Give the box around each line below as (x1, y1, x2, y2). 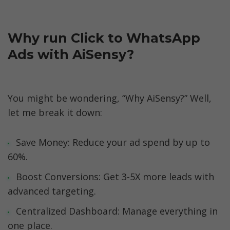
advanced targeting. (8, 185, 96, 198)
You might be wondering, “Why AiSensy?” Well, (8, 91, 212, 104)
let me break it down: (8, 106, 102, 119)
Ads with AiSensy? (8, 46, 134, 62)
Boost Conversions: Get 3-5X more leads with (15, 170, 214, 183)
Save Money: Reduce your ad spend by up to (15, 136, 210, 149)
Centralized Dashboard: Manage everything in (15, 204, 218, 217)
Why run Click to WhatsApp (8, 30, 200, 46)
